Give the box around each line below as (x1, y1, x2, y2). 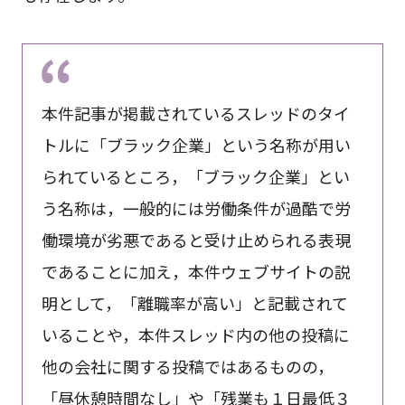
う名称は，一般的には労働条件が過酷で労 (41, 196, 351, 221)
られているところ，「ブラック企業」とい (41, 165, 350, 189)
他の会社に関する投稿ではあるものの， (41, 354, 334, 379)
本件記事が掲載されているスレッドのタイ (41, 101, 350, 126)
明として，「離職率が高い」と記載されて (41, 291, 348, 316)
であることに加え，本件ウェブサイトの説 (41, 259, 351, 284)
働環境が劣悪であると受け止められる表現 (41, 228, 351, 252)
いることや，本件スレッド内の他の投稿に (41, 323, 350, 347)
